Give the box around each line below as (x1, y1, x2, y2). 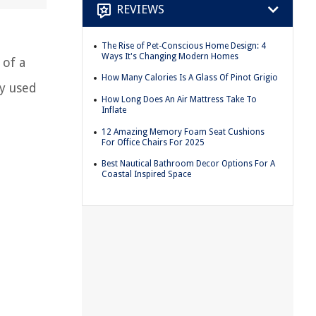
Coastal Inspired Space (102, 169, 191, 180)
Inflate (102, 104, 126, 115)
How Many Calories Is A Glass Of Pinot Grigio (102, 73, 278, 83)
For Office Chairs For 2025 (102, 137, 205, 147)
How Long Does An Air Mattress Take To (102, 94, 257, 104)
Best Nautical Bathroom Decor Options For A (102, 159, 275, 169)
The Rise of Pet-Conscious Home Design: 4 (102, 40, 266, 51)
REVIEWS (116, 2, 164, 17)
